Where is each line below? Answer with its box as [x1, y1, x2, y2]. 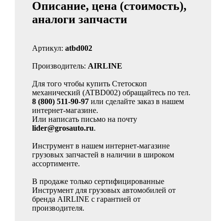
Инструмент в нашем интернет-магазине [32, 142, 170, 150]
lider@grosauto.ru [32, 124, 94, 132]
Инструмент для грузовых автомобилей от [32, 186, 176, 194]
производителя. [32, 204, 84, 212]
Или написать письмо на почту [32, 115, 137, 123]
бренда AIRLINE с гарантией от [32, 195, 141, 203]
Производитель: [32, 62, 88, 70]
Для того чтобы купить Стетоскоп [32, 79, 147, 88]
